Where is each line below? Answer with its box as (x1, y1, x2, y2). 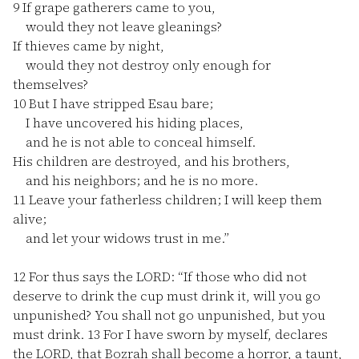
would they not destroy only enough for (13, 56, 271, 74)
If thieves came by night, (13, 37, 164, 54)
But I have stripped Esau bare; (26, 95, 213, 112)
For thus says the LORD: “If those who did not (26, 268, 307, 285)
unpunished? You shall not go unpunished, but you (13, 306, 325, 324)
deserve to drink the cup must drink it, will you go (13, 287, 321, 305)
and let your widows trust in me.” (13, 229, 229, 247)
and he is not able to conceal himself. (13, 133, 256, 151)
